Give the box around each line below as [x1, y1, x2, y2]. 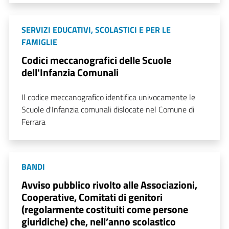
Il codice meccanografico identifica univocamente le [21, 90, 195, 103]
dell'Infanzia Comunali [21, 64, 119, 80]
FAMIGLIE [21, 35, 57, 48]
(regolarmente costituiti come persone [21, 201, 188, 217]
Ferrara [21, 115, 45, 128]
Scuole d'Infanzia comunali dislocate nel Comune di [21, 103, 194, 116]
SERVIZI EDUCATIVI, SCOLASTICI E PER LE [21, 23, 171, 36]
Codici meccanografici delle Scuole [21, 52, 171, 68]
